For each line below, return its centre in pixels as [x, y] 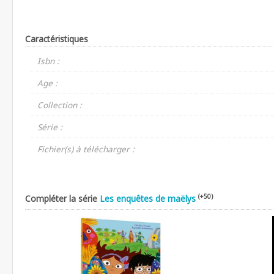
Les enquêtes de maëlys [148, 198]
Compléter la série [62, 198]
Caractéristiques [57, 39]
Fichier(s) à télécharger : [86, 149]
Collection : [60, 105]
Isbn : [48, 61]
